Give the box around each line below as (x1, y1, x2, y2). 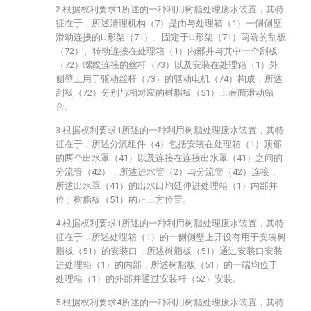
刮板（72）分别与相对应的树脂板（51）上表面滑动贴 (56, 87, 274, 98)
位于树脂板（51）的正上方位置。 (56, 194, 192, 205)
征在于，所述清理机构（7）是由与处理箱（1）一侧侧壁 (56, 18, 282, 28)
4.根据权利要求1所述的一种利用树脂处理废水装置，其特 (56, 218, 284, 228)
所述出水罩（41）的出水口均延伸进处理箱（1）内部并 (56, 180, 278, 191)
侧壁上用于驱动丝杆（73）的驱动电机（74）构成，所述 (56, 74, 283, 84)
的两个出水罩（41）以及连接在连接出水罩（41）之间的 (56, 153, 283, 163)
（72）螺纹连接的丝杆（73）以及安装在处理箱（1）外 (56, 60, 278, 70)
